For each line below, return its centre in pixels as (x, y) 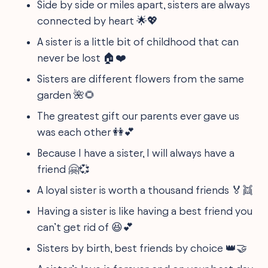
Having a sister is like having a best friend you (145, 211)
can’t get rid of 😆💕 (86, 227)
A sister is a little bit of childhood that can (138, 41)
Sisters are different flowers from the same (141, 78)
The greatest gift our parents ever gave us (138, 115)
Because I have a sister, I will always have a (136, 153)
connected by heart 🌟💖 (98, 20)
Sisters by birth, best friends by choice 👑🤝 (142, 248)
